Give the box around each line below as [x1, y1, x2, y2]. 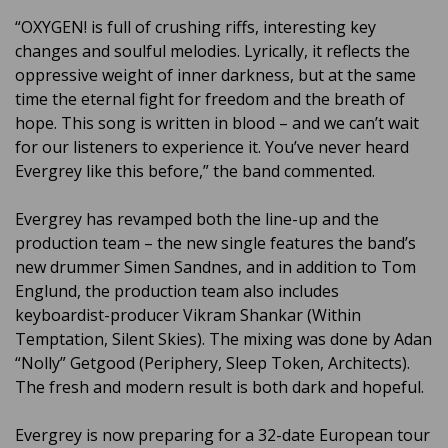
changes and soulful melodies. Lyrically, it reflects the [15, 40, 410, 63]
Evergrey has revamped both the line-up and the [15, 208, 379, 231]
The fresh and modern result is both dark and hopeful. [15, 376, 424, 399]
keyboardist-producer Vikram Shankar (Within [15, 304, 361, 327]
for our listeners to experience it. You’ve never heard [15, 136, 409, 159]
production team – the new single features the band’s [15, 232, 416, 255]
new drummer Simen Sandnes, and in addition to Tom [15, 256, 416, 279]
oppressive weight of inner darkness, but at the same [15, 64, 416, 87]
